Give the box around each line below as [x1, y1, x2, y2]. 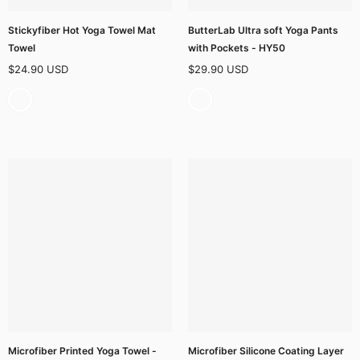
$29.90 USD [188, 62, 248, 76]
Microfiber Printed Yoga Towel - [8, 344, 157, 357]
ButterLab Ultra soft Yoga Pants [188, 23, 338, 36]
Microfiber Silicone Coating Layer [188, 344, 344, 357]
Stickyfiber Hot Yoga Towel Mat [8, 23, 156, 36]
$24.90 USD [8, 62, 68, 76]
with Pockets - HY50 [188, 41, 285, 54]
